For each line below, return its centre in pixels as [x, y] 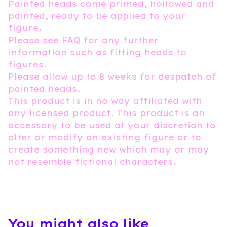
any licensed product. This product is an [106, 113]
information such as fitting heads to [97, 52]
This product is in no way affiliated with [105, 101]
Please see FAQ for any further [83, 40]
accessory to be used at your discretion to [112, 125]
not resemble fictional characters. [92, 161]
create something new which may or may [109, 149]
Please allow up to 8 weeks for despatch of [112, 76]
